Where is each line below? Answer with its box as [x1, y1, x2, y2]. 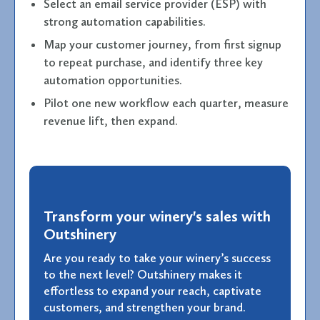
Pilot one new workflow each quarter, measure [44, 95, 289, 110]
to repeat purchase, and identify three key [44, 54, 263, 69]
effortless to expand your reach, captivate [44, 283, 261, 298]
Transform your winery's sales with [44, 206, 271, 225]
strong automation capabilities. [44, 14, 206, 29]
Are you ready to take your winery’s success [44, 250, 271, 265]
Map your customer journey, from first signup [44, 36, 281, 51]
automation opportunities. [44, 72, 182, 87]
